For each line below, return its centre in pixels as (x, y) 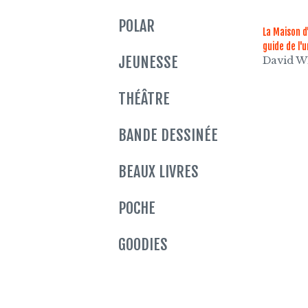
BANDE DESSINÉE (168, 135)
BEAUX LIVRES (158, 172)
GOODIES (143, 245)
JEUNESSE (148, 63)
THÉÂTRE (144, 99)
